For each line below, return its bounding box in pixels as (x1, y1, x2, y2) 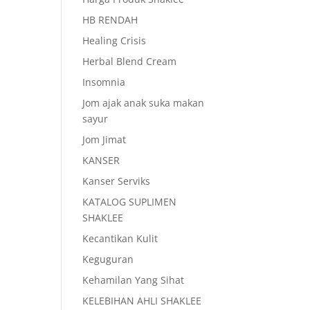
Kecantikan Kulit (82, 232, 158, 245)
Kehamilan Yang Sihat (82, 273, 185, 286)
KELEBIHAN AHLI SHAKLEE (82, 294, 202, 307)
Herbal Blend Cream (82, 55, 177, 68)
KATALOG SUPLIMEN (82, 195, 177, 208)
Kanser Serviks (82, 174, 151, 188)
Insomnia (82, 75, 126, 89)
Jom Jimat (82, 133, 127, 146)
